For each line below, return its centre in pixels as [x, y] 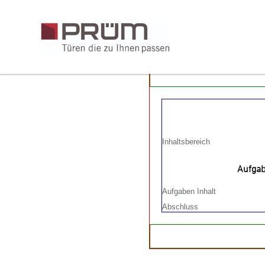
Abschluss [180, 207]
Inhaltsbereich [186, 142]
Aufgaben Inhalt [189, 191]
